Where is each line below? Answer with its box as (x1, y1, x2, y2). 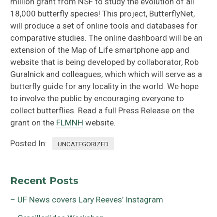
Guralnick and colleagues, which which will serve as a (10, 69, 202, 79)
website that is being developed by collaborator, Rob (10, 57, 199, 67)
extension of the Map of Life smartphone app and (10, 45, 190, 55)
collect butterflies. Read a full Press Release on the (10, 106, 195, 116)
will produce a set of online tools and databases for (10, 21, 198, 31)
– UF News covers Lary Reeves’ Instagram (10, 195, 164, 205)
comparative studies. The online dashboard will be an (10, 33, 203, 43)
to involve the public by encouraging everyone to (10, 93, 185, 104)
